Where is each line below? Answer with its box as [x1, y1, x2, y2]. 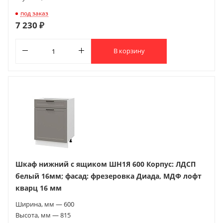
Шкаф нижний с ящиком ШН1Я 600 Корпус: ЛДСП [15, 159, 196, 169]
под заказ [20, 8, 48, 17]
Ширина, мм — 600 [15, 199, 74, 209]
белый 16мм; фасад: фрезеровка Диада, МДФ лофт [15, 171, 202, 181]
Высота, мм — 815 [15, 210, 71, 220]
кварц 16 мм [15, 183, 62, 193]
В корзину [113, 46, 145, 56]
